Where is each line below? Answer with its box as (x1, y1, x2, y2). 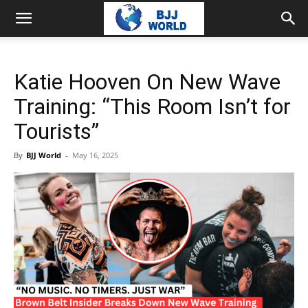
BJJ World (26, 150, 61, 160)
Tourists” (14, 118, 99, 144)
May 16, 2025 (72, 150, 118, 160)
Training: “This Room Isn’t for (14, 93, 291, 120)
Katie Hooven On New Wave (14, 69, 280, 95)
